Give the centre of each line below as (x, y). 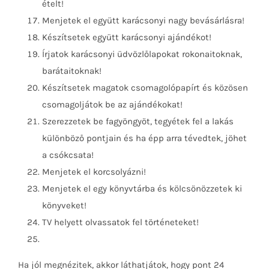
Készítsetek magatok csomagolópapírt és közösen (145, 87)
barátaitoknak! (72, 71)
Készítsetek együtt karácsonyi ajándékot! (127, 37)
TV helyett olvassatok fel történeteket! (120, 222)
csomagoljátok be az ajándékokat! (112, 104)
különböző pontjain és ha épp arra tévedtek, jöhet (144, 138)
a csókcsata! (68, 155)
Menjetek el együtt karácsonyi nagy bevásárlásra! (143, 20)
